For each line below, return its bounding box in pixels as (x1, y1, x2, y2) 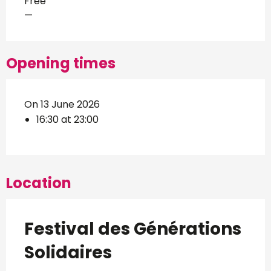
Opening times (6, 53, 116, 73)
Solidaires (24, 240, 112, 264)
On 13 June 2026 (24, 97, 100, 111)
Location (6, 172, 71, 193)
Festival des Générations (24, 217, 241, 241)
